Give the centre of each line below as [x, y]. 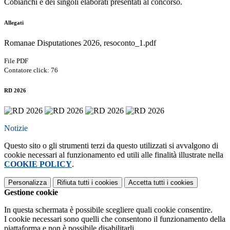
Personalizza [27, 183]
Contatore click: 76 [31, 70]
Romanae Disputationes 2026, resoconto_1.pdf [80, 43]
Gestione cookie [31, 192]
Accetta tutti [147, 183]
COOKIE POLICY [38, 164]
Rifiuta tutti [73, 183]
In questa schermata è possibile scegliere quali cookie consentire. [108, 210]
